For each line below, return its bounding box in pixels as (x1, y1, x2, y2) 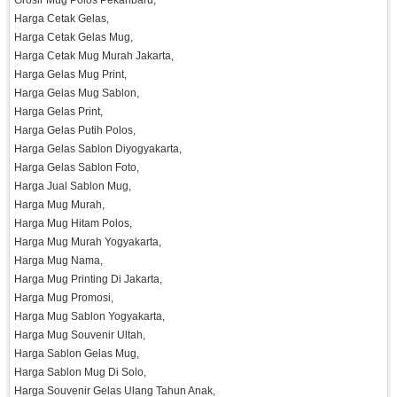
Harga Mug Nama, (14, 254, 103, 268)
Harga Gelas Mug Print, (14, 68, 127, 82)
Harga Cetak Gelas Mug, (14, 31, 133, 44)
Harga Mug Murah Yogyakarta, (14, 236, 161, 249)
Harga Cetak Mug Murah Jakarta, (14, 50, 174, 63)
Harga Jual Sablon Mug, (14, 180, 131, 193)
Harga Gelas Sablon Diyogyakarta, (14, 143, 182, 156)
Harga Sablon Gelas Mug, (14, 347, 139, 361)
